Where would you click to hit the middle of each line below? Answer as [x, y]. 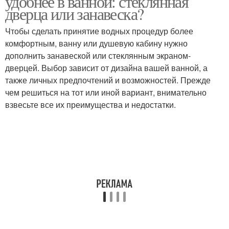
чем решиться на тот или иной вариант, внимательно [106, 92]
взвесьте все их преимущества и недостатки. [90, 105]
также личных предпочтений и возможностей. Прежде [108, 80]
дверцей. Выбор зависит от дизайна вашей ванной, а [106, 68]
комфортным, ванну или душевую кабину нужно [96, 43]
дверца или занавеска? [74, 14]
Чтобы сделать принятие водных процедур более [99, 31]
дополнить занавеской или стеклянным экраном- [98, 55]
